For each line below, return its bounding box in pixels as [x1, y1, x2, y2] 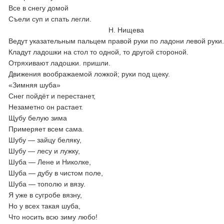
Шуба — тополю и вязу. [8, 180, 86, 188]
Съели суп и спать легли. [8, 15, 92, 23]
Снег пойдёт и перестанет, [8, 92, 96, 100]
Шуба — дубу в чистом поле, [8, 169, 103, 177]
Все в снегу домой [8, 4, 69, 12]
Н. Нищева [8, 26, 156, 34]
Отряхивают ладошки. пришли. [8, 59, 111, 67]
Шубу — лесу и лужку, [8, 147, 80, 155]
